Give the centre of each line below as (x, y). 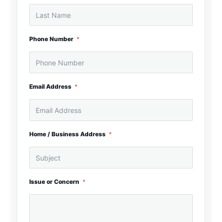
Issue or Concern (54, 182)
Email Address (50, 86)
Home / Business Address (67, 134)
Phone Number (51, 39)
